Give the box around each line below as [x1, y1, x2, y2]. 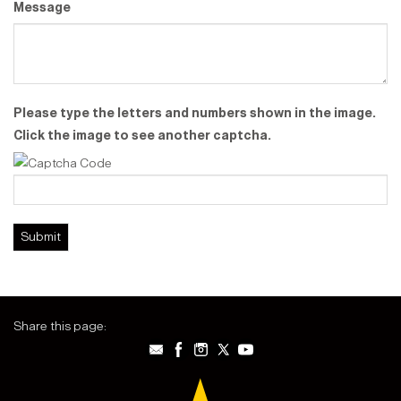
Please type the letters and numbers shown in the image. [13, 105, 376, 121]
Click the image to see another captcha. [13, 127, 271, 143]
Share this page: [13, 318, 107, 334]
